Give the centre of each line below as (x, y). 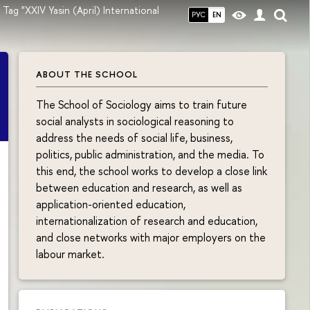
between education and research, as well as (139, 187)
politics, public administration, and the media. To (150, 154)
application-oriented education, (111, 204)
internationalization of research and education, (147, 220)
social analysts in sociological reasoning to (135, 121)
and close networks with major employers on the (151, 237)
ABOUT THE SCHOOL (87, 74)
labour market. (70, 254)
